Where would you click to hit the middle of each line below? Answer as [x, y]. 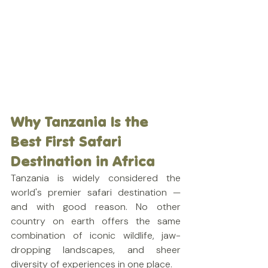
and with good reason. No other [96, 207]
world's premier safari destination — [96, 192]
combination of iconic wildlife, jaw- [96, 235]
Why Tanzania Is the [82, 122]
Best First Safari [68, 141]
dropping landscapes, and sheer [96, 250]
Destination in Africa [83, 161]
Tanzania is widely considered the [96, 178]
